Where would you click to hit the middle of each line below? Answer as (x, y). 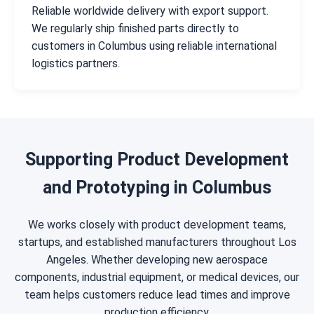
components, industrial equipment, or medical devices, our (157, 278)
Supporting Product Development (157, 160)
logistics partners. (76, 64)
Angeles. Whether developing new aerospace (157, 260)
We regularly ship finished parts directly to (135, 29)
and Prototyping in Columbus (157, 188)
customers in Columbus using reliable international (154, 46)
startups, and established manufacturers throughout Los (157, 243)
